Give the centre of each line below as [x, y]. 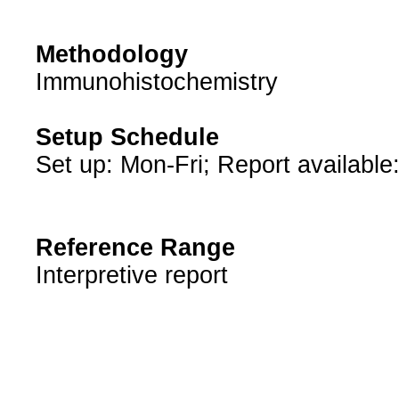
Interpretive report [131, 276]
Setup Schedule [127, 138]
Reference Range [135, 248]
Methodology [111, 55]
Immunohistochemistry [156, 82]
